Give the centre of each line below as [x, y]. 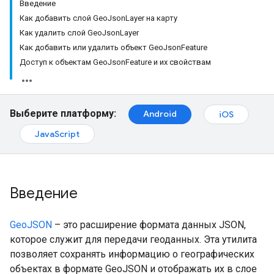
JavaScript [57, 134]
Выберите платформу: [63, 114]
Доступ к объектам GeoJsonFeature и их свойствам [115, 62]
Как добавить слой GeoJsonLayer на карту [98, 18]
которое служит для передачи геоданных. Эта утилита [133, 239]
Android [160, 114]
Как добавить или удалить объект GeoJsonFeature [113, 47]
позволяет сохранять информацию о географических [132, 254]
